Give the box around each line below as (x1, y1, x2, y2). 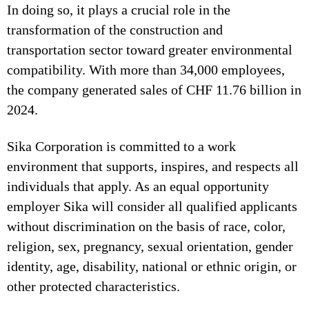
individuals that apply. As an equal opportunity (7, 179, 269, 194)
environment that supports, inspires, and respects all (7, 159, 299, 174)
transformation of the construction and (7, 22, 223, 37)
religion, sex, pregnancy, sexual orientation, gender (7, 239, 293, 254)
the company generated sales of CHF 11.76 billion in (7, 82, 301, 97)
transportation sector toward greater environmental (7, 42, 292, 57)
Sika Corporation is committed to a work (7, 139, 236, 154)
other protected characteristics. (7, 279, 180, 294)
